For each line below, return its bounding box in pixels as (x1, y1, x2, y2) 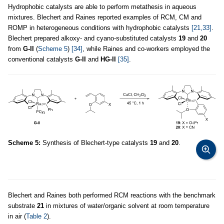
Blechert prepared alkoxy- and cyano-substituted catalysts (8, 34, 178, 42)
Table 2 (26, 212, 47, 220)
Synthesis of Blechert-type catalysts (40, 138, 150, 146)
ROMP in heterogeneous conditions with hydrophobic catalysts (8, 24, 191, 32)
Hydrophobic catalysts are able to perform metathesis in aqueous (8, 3, 196, 11)
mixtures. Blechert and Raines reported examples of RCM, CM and (8, 13, 201, 21)
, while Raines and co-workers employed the (82, 45, 210, 53)
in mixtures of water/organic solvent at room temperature (44, 201, 209, 209)
